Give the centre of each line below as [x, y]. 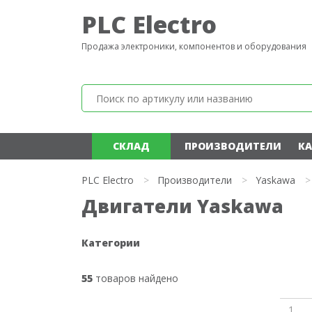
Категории [111, 243]
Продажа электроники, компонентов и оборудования [194, 46]
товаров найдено [135, 278]
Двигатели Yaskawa [182, 206]
